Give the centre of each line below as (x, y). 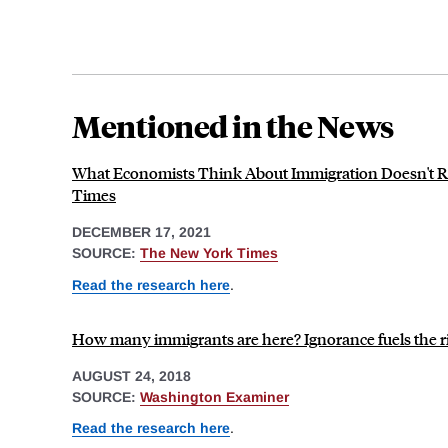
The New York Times (209, 253)
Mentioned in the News (233, 126)
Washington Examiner (214, 396)
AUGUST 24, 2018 (131, 375)
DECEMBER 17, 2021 (141, 232)
